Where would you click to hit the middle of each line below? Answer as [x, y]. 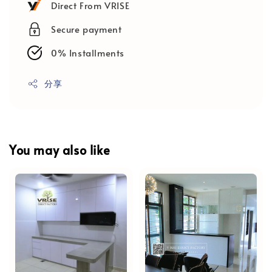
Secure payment [87, 29]
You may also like [60, 150]
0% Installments [88, 53]
